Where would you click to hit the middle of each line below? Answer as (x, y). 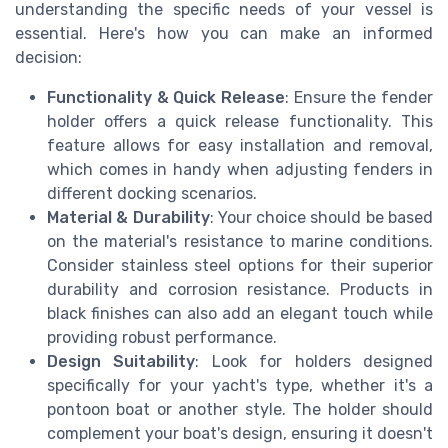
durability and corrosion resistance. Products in (240, 289)
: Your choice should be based (321, 217)
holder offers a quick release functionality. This (240, 121)
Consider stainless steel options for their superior (240, 265)
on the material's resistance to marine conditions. (240, 241)
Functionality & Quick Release (166, 97)
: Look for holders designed (314, 361)
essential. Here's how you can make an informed (224, 33)
